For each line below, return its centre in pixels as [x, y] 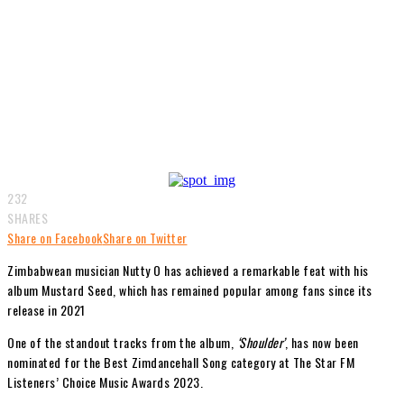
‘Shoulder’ [261, 342]
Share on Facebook [55, 237]
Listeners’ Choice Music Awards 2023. [105, 381]
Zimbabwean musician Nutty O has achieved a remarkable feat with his [188, 270]
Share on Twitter [145, 237]
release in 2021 [46, 309]
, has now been [321, 342]
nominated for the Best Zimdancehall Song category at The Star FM [181, 362]
